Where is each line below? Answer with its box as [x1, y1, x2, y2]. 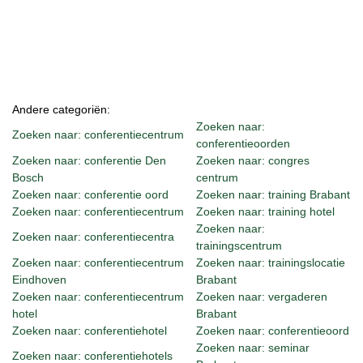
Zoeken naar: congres [196, 153, 310, 167]
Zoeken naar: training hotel [196, 204, 335, 218]
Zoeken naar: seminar [196, 340, 310, 354]
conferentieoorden [196, 136, 290, 150]
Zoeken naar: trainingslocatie [196, 255, 345, 269]
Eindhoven [12, 272, 66, 286]
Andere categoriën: [12, 102, 110, 116]
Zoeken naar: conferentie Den [12, 153, 166, 167]
